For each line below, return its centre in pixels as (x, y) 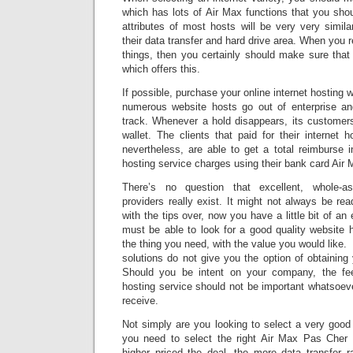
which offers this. (161, 69)
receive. (140, 301)
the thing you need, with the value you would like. (234, 244)
